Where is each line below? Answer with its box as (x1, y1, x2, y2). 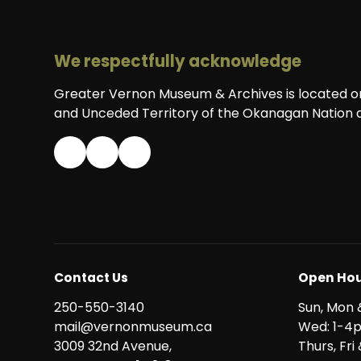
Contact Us (54, 269, 129, 286)
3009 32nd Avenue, (54, 337, 184, 355)
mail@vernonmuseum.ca (54, 317, 213, 336)
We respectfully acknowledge (54, 50, 302, 73)
